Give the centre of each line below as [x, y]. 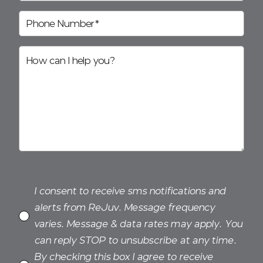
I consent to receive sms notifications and [130, 191]
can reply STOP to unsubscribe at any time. [136, 241]
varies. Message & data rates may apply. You [139, 224]
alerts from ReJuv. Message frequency [125, 208]
